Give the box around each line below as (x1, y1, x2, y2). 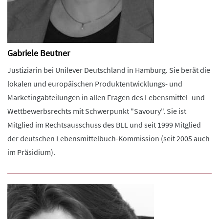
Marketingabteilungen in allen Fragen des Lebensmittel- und (7, 92, 205, 102)
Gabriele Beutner (7, 47, 70, 59)
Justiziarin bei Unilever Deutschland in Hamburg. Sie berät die (7, 65, 210, 75)
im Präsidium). (7, 147, 55, 157)
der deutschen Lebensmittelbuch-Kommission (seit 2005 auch (7, 133, 210, 143)
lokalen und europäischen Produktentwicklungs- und (7, 79, 182, 88)
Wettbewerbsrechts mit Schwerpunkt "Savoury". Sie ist (7, 106, 186, 116)
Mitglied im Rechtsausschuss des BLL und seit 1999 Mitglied (7, 120, 201, 130)
